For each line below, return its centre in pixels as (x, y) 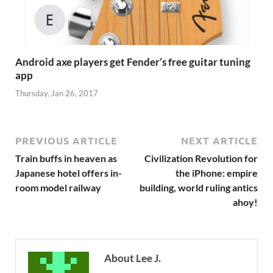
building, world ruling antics (199, 187)
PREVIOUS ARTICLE (66, 140)
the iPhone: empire (217, 172)
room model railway (58, 187)
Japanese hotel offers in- (69, 172)
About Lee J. (133, 258)
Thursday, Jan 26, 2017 (57, 93)
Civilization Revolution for (201, 158)
